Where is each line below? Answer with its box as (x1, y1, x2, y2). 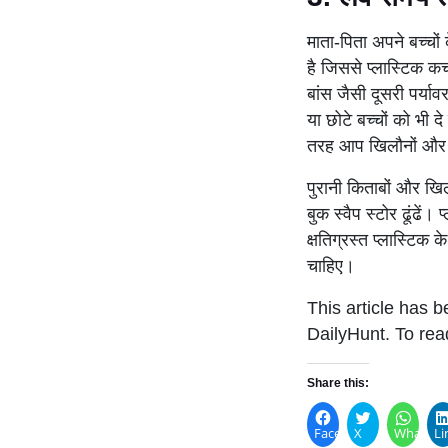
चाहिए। (307, 255, 355, 276)
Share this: (307, 375, 369, 390)
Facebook (314, 423, 372, 442)
